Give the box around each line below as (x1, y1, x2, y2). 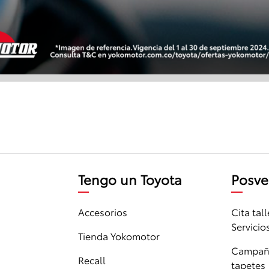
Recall (77, 253, 106, 267)
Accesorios (77, 205, 127, 219)
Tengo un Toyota (77, 169, 182, 189)
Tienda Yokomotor (77, 229, 160, 243)
